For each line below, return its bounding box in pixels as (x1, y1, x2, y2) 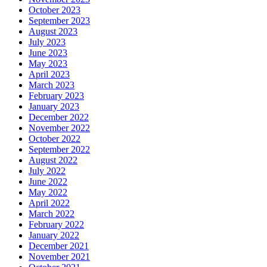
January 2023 (29, 101, 79, 111)
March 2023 (29, 79, 74, 90)
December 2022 (29, 111, 89, 122)
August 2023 (29, 26, 77, 36)
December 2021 (29, 240, 89, 251)
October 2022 (29, 133, 80, 144)
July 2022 (29, 165, 66, 176)
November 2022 (29, 122, 90, 133)
